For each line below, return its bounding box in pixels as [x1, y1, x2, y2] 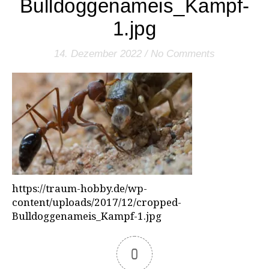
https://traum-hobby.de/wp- [12, 181, 147, 198]
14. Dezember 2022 [54, 48, 142, 60]
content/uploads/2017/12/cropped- [12, 195, 181, 212]
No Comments [151, 48, 215, 60]
